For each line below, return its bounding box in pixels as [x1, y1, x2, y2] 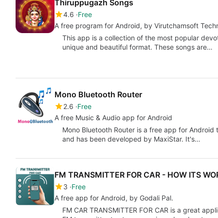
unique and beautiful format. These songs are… [62, 43, 213, 52]
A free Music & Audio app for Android [54, 113, 172, 122]
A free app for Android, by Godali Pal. [54, 193, 173, 202]
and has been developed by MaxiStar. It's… [62, 135, 200, 144]
